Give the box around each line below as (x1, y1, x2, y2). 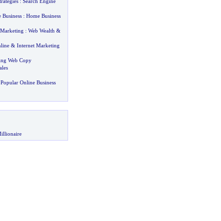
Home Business (26, 13, 61, 19)
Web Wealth (28, 28, 55, 34)
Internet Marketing (16, 42, 60, 48)
